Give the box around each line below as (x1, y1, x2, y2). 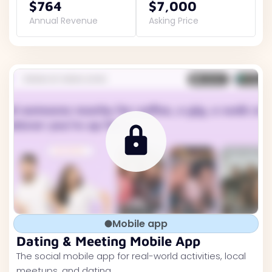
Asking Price (149, 15, 199, 27)
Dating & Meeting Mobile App (16, 233, 200, 249)
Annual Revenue (29, 15, 98, 27)
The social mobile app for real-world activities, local (16, 250, 246, 262)
